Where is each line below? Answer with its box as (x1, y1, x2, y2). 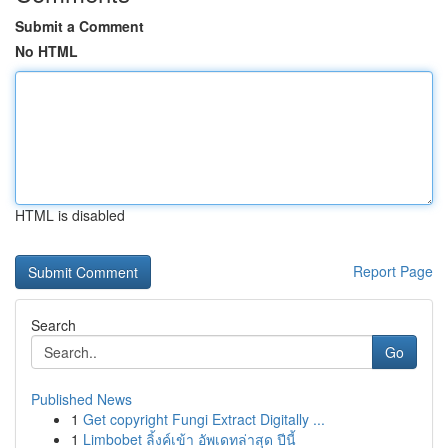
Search (31, 315, 76, 335)
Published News (31, 389, 132, 409)
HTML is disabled (15, 205, 125, 225)
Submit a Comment (15, 16, 144, 36)
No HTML (15, 41, 78, 61)
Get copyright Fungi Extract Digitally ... (83, 409, 325, 429)
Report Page (353, 261, 433, 281)
